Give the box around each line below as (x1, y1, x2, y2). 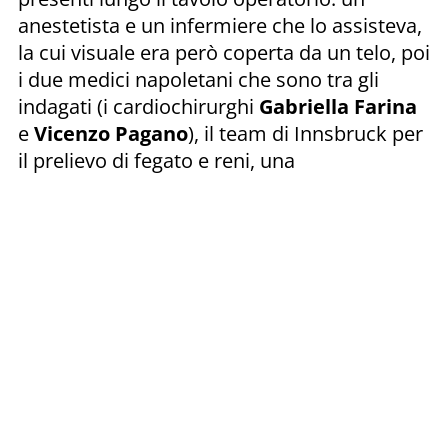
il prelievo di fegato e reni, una (18, 146, 295, 174)
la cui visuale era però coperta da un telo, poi (18, 38, 430, 66)
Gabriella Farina (254, 92, 417, 120)
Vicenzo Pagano (34, 119, 188, 147)
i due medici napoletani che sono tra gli (18, 65, 379, 93)
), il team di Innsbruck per (188, 119, 423, 147)
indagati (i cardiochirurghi (18, 92, 254, 120)
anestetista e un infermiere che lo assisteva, (18, 11, 422, 39)
